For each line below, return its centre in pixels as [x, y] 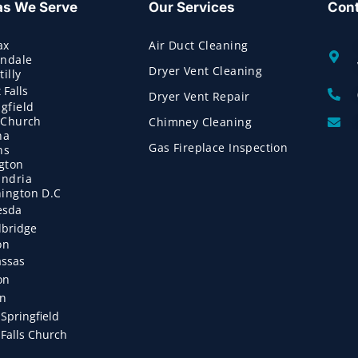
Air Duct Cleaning [199, 46]
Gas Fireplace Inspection [219, 148]
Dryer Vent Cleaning [206, 71]
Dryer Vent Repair [199, 97]
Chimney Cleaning [200, 122]
